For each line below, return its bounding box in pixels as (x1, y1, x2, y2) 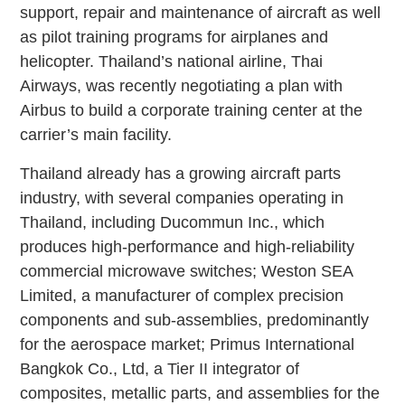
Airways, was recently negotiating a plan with (20, 76, 344, 95)
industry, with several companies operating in (20, 188, 344, 207)
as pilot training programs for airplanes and (20, 27, 329, 46)
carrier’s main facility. (20, 125, 173, 144)
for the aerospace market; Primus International (20, 334, 355, 353)
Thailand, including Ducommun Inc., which (20, 212, 325, 231)
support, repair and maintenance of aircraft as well (20, 3, 381, 22)
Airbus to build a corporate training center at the (20, 100, 363, 119)
